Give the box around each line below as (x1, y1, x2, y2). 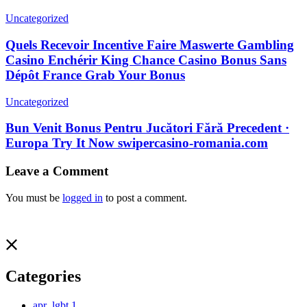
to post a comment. (103, 191, 187, 204)
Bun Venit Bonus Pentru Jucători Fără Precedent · (5, 121, 289, 136)
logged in (62, 191, 103, 204)
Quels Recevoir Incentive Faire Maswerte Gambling (5, 37, 294, 52)
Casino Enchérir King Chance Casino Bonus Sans (5, 52, 286, 67)
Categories (5, 267, 81, 285)
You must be (5, 191, 62, 204)
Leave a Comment (5, 164, 108, 179)
